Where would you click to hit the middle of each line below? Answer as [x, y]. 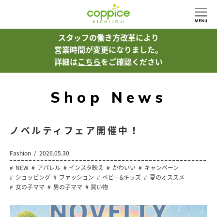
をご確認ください [132, 62]
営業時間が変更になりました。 [108, 49]
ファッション [76, 177]
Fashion [20, 153]
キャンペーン [161, 168]
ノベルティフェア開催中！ [75, 130]
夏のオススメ [167, 177]
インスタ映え [86, 168]
